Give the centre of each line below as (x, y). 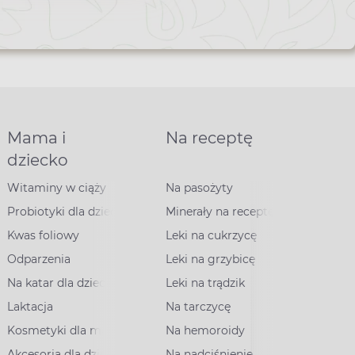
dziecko (37, 160)
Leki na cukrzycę (212, 235)
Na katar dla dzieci (57, 283)
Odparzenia (38, 259)
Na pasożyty (200, 188)
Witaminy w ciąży (56, 188)
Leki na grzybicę (211, 259)
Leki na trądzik (206, 283)
